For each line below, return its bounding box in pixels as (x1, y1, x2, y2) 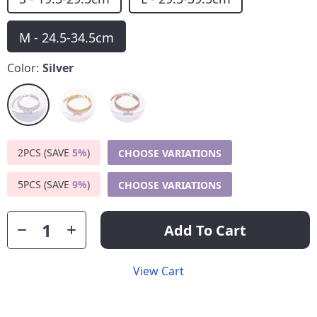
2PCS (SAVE (18, 146, 72, 159)
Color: (7, 60, 39, 76)
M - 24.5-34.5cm (19, 29, 114, 46)
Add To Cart (164, 220, 246, 240)
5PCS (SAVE (18, 178, 72, 191)
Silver (42, 60, 74, 76)
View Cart (133, 263, 184, 279)
